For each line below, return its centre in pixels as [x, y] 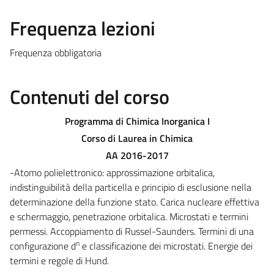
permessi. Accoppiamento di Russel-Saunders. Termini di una [132, 231]
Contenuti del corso [90, 96]
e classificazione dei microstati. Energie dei [166, 246]
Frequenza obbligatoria [56, 52]
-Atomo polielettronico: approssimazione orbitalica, [112, 172]
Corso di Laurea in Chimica [137, 138]
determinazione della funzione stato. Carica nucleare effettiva [135, 202]
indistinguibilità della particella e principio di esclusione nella [131, 187]
